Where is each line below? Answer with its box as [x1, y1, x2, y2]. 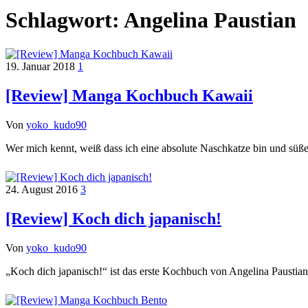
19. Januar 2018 [5, 60, 78, 72]
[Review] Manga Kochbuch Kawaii [5, 86, 253, 104]
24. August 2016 [5, 183, 80, 195]
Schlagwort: [5, 8, 124, 33]
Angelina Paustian [124, 8, 296, 33]
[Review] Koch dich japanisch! [5, 209, 221, 228]
